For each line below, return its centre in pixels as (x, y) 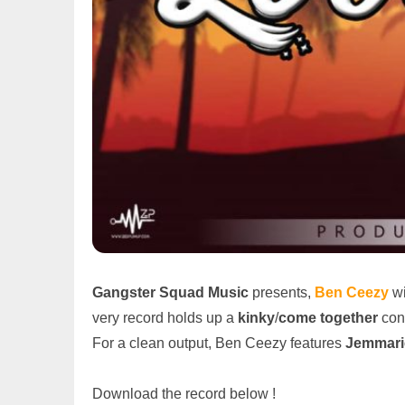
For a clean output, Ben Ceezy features (219, 343)
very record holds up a (165, 318)
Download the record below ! (184, 394)
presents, (282, 292)
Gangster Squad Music (170, 292)
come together (328, 318)
